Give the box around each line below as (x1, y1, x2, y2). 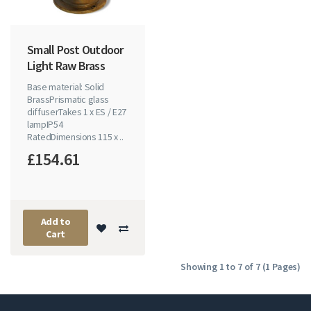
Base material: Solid (27, 81, 105, 94)
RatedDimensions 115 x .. (27, 131, 124, 144)
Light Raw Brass (27, 58, 105, 74)
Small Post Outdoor (27, 42, 124, 58)
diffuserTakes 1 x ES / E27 (27, 106, 126, 119)
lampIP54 (27, 118, 63, 131)
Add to (40, 215, 71, 228)
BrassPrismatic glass (27, 93, 110, 106)
